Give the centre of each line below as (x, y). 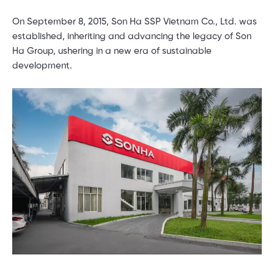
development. (42, 66)
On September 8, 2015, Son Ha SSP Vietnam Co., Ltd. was (135, 22)
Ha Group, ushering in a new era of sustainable (112, 51)
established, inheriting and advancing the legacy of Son (132, 37)
